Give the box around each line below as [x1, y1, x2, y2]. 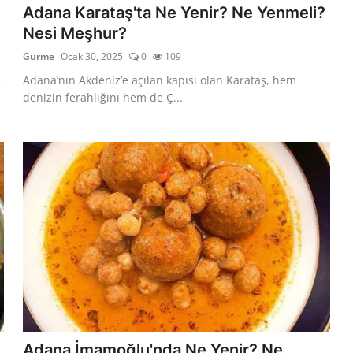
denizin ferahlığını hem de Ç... [23, 89, 184, 105]
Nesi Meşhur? [23, 23, 128, 43]
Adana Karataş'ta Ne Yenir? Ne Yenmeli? [23, 2, 326, 22]
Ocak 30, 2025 [61, 49, 124, 63]
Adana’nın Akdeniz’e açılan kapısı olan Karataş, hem [23, 72, 297, 87]
